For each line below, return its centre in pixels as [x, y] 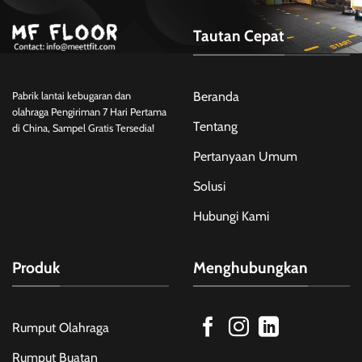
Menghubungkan [250, 267]
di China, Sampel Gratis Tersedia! [83, 128]
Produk [36, 267]
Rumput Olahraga [61, 328]
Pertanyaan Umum [245, 156]
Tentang [215, 126]
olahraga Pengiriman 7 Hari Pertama [89, 112]
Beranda [216, 96]
